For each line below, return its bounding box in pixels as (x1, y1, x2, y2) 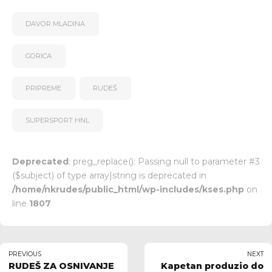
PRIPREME (25, 83, 62, 92)
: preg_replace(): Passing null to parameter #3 (69, 155, 260, 167)
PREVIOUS (8, 250, 41, 258)
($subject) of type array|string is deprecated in (12, 169, 206, 181)
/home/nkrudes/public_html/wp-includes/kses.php (12, 183, 244, 195)
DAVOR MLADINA (25, 19, 86, 29)
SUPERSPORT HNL (25, 115, 90, 124)
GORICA (25, 51, 52, 60)
